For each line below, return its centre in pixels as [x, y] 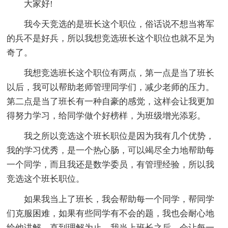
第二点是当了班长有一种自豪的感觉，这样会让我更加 [111, 101]
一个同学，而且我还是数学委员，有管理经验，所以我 [111, 164]
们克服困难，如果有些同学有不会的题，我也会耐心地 [111, 213]
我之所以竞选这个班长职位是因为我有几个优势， [119, 136]
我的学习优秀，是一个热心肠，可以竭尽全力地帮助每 [111, 150]
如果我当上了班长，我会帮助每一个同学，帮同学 [119, 199]
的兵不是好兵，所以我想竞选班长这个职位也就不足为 [111, 38]
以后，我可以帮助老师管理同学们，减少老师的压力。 [111, 87]
